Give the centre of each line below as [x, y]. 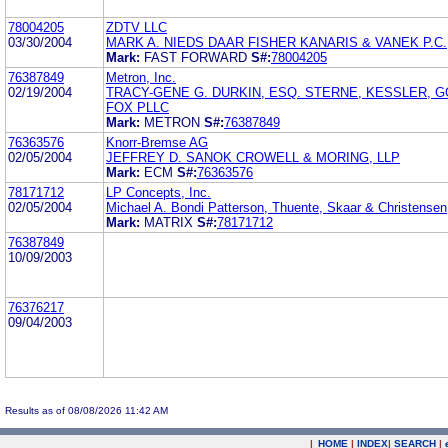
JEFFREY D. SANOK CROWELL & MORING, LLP [253, 157]
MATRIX [170, 222]
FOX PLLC [137, 107]
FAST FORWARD [197, 57]
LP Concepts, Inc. [158, 192]
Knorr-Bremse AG [157, 142]
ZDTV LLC [136, 27]
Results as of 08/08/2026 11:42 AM [86, 410]
